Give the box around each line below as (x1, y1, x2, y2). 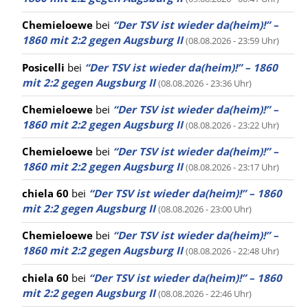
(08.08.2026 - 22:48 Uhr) (186, 245, 279, 258)
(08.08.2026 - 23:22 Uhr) (186, 118, 279, 131)
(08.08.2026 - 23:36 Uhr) (158, 76, 252, 89)
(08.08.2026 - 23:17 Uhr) (186, 161, 279, 174)
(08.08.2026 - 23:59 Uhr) (186, 34, 279, 47)
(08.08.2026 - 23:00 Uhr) (158, 203, 252, 216)
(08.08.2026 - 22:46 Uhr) (158, 287, 252, 300)
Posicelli (22, 60, 65, 74)
